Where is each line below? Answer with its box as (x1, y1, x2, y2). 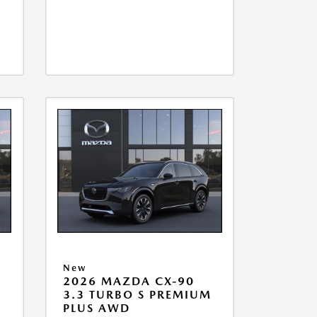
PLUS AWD (62, 301, 130, 316)
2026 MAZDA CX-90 (62, 275, 195, 289)
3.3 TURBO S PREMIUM (62, 288, 212, 302)
